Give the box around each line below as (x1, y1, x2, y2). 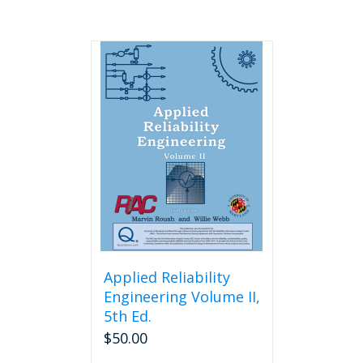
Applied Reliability (103, 267, 230, 287)
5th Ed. (103, 306, 152, 326)
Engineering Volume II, (103, 287, 260, 306)
